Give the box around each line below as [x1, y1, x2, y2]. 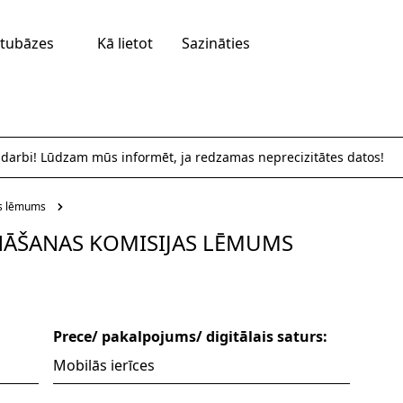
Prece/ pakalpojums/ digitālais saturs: [52, 327, 327, 346]
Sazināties [182, 33, 250, 53]
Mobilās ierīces [52, 355, 155, 375]
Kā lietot [97, 33, 153, 53]
